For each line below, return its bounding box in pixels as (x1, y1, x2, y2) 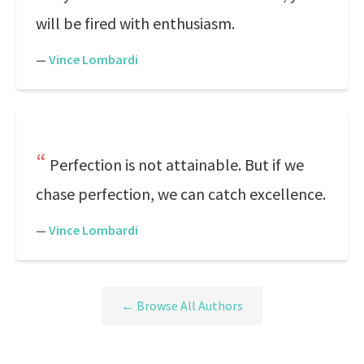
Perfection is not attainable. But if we (50, 154, 304, 175)
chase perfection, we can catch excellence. (36, 184, 326, 204)
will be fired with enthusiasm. (36, 13, 235, 33)
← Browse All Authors (121, 297, 243, 314)
